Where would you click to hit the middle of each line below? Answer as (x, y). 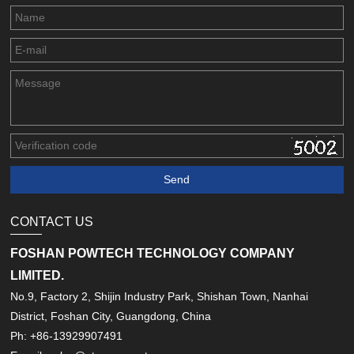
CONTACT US (52, 222)
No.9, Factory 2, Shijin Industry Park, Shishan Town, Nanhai (160, 297)
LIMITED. (38, 276)
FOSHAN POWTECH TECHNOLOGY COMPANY (153, 254)
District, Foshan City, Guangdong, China (111, 316)
